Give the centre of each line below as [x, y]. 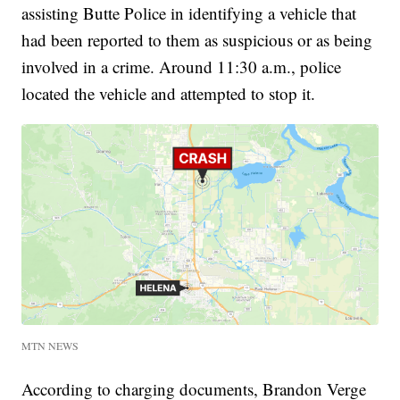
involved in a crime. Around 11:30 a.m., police [182, 67]
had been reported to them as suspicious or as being [197, 40]
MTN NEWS [50, 345]
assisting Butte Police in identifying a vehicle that [189, 13]
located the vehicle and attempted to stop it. [169, 94]
